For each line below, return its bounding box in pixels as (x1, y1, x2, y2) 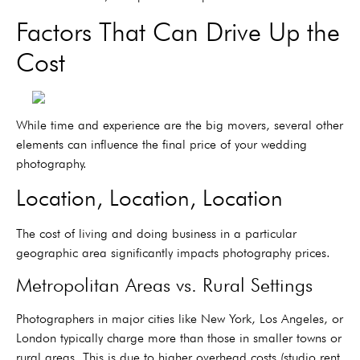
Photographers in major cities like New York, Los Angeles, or (16, 311, 343, 327)
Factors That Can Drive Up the (16, 16, 340, 48)
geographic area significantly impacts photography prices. (16, 244, 330, 260)
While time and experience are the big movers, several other (16, 117, 343, 133)
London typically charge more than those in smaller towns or (16, 330, 342, 346)
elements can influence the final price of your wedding (16, 136, 307, 152)
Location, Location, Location (16, 183, 283, 211)
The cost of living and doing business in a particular (16, 225, 297, 241)
